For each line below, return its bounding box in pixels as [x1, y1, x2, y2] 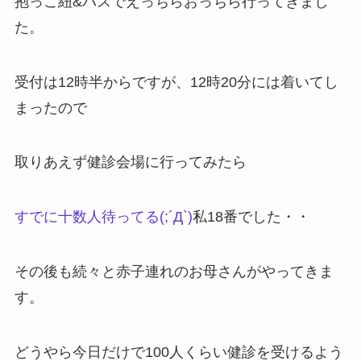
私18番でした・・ [192, 209, 310, 226]
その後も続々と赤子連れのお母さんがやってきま [14, 263, 334, 280]
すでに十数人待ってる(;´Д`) [14, 209, 193, 226]
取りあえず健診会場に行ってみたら [14, 154, 247, 171]
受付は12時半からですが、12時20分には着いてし [14, 73, 338, 90]
